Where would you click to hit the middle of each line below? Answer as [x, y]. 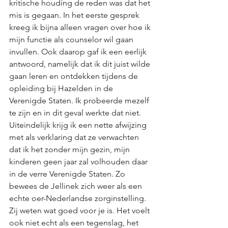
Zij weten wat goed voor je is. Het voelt [80, 210]
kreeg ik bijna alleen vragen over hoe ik [81, 27]
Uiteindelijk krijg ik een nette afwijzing [79, 125]
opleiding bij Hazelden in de [62, 88]
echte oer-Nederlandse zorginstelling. [79, 198]
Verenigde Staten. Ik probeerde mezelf [80, 101]
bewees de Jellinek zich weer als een [77, 186]
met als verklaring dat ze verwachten [75, 137]
